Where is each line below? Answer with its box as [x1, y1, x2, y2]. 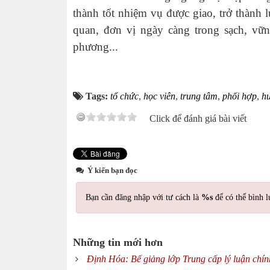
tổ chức [110, 91, 139, 101]
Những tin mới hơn [73, 236, 163, 248]
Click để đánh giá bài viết [149, 113, 246, 124]
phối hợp [222, 91, 257, 101]
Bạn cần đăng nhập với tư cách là [86, 193, 201, 202]
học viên [143, 91, 175, 101]
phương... [73, 40, 118, 53]
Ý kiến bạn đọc [86, 166, 137, 175]
